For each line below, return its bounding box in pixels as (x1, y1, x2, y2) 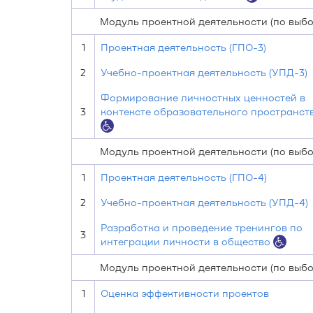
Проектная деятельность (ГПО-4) (101, 171, 267, 183)
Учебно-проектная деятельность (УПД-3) (101, 66, 307, 78)
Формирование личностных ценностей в (101, 92, 305, 103)
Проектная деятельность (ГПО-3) (101, 41, 266, 53)
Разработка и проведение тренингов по (101, 221, 303, 233)
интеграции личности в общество (101, 235, 270, 247)
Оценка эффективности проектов (101, 287, 269, 299)
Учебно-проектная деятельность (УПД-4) (101, 196, 308, 208)
